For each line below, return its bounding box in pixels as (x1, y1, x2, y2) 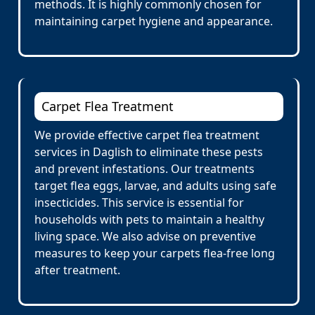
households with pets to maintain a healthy (34, 212, 264, 227)
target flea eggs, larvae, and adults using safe (34, 178, 276, 193)
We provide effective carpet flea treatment (34, 127, 259, 143)
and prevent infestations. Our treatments (34, 161, 255, 176)
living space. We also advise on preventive (34, 229, 256, 244)
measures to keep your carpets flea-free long (34, 245, 275, 261)
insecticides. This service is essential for (34, 195, 244, 210)
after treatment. (34, 262, 120, 278)
